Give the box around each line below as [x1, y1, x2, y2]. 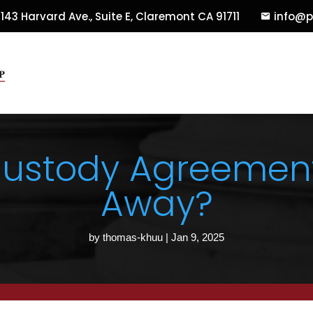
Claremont [135, 8, 195, 24]
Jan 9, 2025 [171, 231, 224, 244]
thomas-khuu [103, 231, 163, 244]
